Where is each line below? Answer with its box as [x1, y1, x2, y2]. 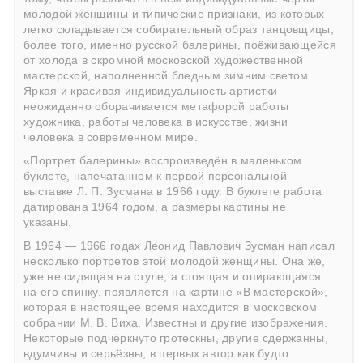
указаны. [23, 216, 72, 228]
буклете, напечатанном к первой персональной [23, 169, 287, 182]
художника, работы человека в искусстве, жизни [23, 115, 288, 128]
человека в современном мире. [23, 130, 198, 143]
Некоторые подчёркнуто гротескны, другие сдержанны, [23, 331, 328, 344]
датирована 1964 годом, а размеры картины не [23, 200, 286, 213]
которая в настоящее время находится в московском [23, 301, 318, 314]
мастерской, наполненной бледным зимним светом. [23, 69, 312, 82]
